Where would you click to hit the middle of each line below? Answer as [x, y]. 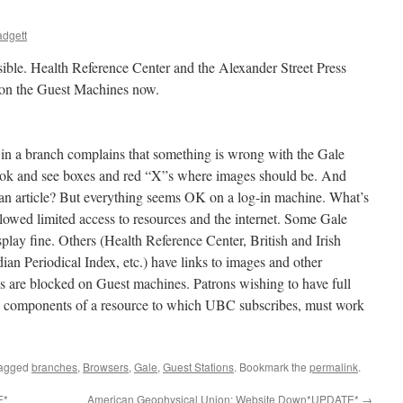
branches [54, 367]
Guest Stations [198, 367]
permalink [334, 367]
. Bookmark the [272, 367]
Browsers [106, 367]
